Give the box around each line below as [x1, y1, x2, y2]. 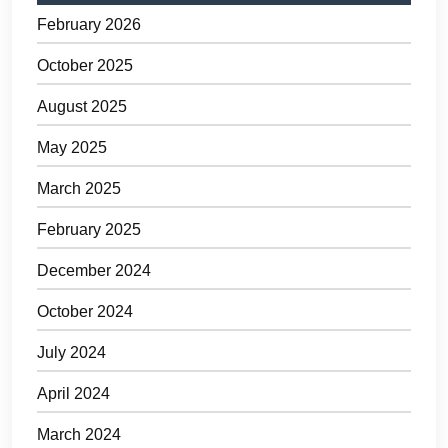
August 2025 [37, 98, 127, 116]
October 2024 [37, 303, 133, 321]
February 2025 [37, 221, 141, 239]
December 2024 [37, 262, 151, 280]
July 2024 [37, 344, 106, 362]
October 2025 [37, 57, 133, 75]
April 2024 [37, 385, 110, 403]
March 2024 [37, 426, 121, 444]
